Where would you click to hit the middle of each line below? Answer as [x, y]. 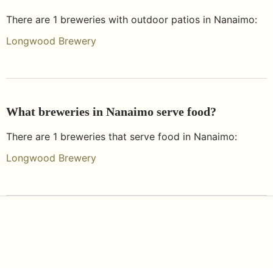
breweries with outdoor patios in [136, 20]
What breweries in [56, 112]
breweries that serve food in [126, 137]
